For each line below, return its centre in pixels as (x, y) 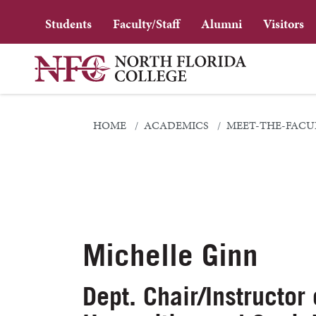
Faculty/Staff (146, 24)
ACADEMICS (176, 126)
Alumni (221, 24)
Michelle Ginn (170, 254)
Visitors (283, 24)
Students (68, 24)
